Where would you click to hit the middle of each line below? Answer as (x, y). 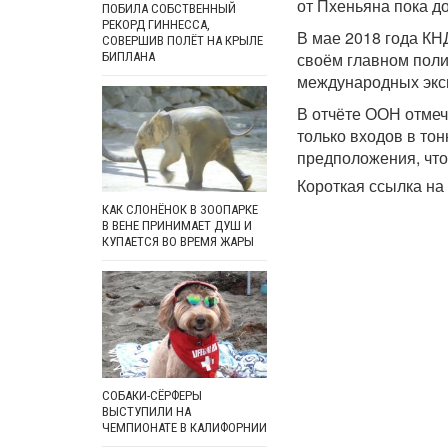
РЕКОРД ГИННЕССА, (156, 24)
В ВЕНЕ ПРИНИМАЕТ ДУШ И (177, 226)
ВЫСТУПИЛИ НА (146, 411)
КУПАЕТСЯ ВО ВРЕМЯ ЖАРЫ (178, 242)
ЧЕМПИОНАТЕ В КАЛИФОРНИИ (184, 427)
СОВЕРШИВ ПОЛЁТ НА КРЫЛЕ (182, 40)
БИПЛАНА (128, 56)
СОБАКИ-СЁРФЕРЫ (152, 395)
